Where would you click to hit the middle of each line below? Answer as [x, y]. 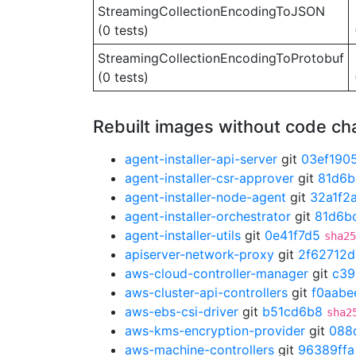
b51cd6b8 [292, 311]
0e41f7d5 [292, 235]
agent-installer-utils [183, 235]
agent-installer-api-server [201, 159]
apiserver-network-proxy [199, 254]
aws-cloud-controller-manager [217, 273]
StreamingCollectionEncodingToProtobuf [221, 58]
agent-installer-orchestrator [208, 216]
